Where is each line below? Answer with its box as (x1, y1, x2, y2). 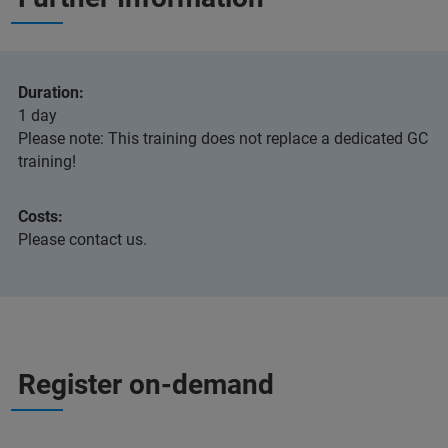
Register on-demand (18, 368, 274, 401)
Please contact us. (18, 230, 147, 249)
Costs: (18, 207, 63, 226)
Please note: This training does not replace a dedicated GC (18, 129, 428, 148)
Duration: (18, 83, 84, 102)
